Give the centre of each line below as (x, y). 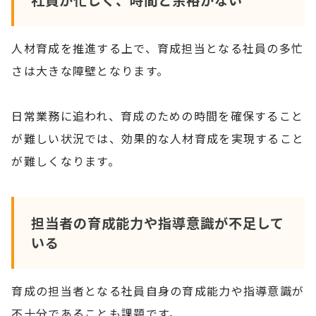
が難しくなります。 (66, 161)
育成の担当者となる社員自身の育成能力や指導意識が (158, 290)
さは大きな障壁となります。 (90, 71)
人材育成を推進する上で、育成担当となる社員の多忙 (158, 48)
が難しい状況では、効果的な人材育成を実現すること (158, 139)
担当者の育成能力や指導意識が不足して (157, 223)
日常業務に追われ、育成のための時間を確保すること (158, 116)
